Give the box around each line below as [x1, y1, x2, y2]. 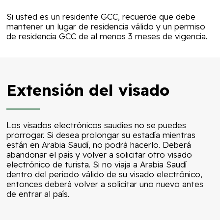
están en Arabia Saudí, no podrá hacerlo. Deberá [6, 139, 192, 150]
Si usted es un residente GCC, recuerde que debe [6, 11, 196, 22]
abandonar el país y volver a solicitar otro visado [6, 149, 192, 160]
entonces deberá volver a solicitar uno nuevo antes [6, 179, 204, 190]
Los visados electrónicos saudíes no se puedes [6, 120, 187, 131]
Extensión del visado [6, 80, 170, 100]
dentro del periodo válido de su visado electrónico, [6, 169, 203, 180]
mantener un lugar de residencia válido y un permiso [6, 21, 206, 31]
